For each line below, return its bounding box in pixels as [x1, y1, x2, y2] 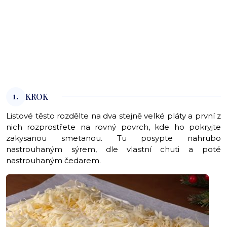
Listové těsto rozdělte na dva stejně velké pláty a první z [6, 111, 221, 121]
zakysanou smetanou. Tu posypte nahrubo [6, 133, 221, 143]
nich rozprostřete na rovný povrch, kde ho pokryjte [6, 122, 221, 132]
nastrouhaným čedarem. [6, 156, 101, 166]
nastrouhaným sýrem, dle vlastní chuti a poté [6, 144, 221, 155]
